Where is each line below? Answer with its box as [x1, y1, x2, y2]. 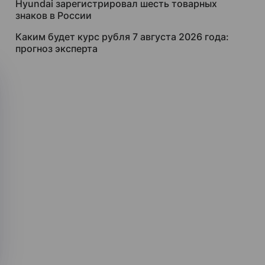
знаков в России [15, 9, 92, 21]
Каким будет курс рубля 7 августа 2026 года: [15, 31, 229, 43]
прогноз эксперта [15, 43, 98, 54]
